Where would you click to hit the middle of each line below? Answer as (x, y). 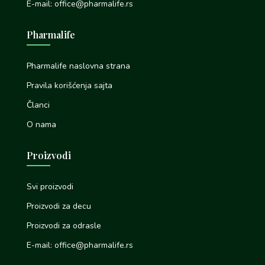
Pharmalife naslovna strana (78, 66)
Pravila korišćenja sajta (69, 86)
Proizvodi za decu (59, 206)
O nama (41, 125)
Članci (38, 105)
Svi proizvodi (50, 187)
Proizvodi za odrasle (64, 226)
